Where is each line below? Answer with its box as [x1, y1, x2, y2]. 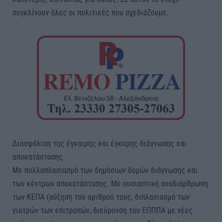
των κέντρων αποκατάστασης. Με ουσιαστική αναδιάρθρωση [12, 179, 208, 189]
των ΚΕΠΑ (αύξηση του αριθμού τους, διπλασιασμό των [12, 192, 190, 202]
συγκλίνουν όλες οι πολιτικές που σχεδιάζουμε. [12, 7, 168, 17]
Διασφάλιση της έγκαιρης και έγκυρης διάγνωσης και [12, 139, 187, 149]
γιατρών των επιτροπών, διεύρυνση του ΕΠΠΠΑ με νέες [12, 206, 193, 216]
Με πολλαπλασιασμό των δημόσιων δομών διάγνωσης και [12, 166, 198, 175]
